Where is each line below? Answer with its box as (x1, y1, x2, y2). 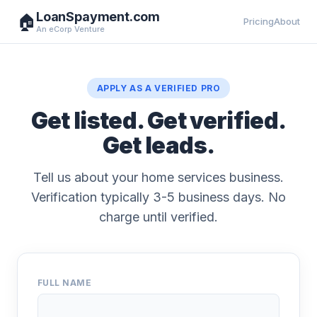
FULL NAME (38, 277, 92, 288)
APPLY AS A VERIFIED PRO (96, 83, 221, 93)
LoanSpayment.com (36, 9, 161, 24)
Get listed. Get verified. (30, 107, 287, 134)
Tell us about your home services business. (33, 170, 284, 185)
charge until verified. (99, 209, 218, 224)
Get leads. (102, 132, 215, 159)
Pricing (243, 16, 274, 27)
